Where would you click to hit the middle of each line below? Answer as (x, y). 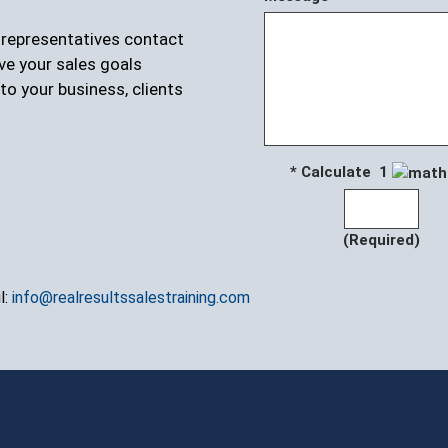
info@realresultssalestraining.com (131, 298)
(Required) (381, 240)
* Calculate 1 (341, 172)
